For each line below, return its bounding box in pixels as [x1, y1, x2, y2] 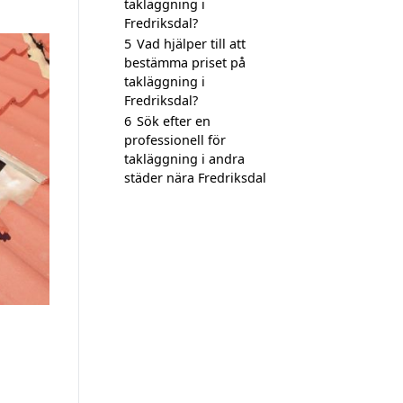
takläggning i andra [124, 150, 245, 167]
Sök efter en [137, 112, 210, 130]
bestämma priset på [124, 54, 246, 71]
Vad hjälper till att [137, 35, 246, 52]
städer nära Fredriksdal [124, 169, 266, 186]
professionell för [124, 131, 226, 148]
